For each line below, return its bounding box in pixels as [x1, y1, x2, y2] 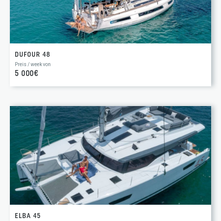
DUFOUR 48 [15, 51, 50, 59]
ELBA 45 [15, 212, 41, 220]
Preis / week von [15, 61, 51, 67]
